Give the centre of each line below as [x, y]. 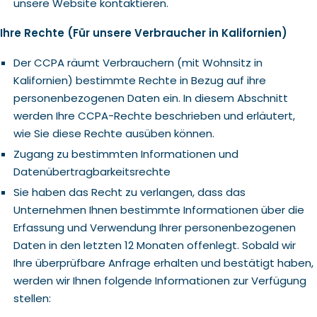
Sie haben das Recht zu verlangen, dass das [129, 192]
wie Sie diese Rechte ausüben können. [114, 133]
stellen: [32, 298]
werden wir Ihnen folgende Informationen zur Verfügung [160, 281]
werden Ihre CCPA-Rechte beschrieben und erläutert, [154, 116]
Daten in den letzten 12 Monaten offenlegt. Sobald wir [154, 245]
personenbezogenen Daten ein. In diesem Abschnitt [150, 98]
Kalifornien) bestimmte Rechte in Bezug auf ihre [139, 80]
